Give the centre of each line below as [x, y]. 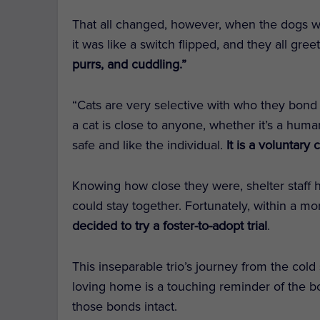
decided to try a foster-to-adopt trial [170, 225]
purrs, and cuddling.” [130, 65]
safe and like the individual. [150, 145]
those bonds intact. [125, 306]
